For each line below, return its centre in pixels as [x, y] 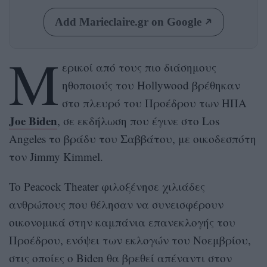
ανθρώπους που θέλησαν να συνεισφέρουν [116, 204]
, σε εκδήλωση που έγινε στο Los [138, 120]
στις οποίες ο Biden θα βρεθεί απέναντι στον [120, 257]
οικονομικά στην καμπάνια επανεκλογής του [122, 222]
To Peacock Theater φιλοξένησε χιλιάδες [107, 186]
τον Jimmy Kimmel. [56, 156]
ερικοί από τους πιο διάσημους [139, 67]
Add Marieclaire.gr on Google [128, 21]
